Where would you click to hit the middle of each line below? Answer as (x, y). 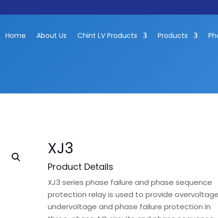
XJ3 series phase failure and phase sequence (130, 182)
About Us (51, 36)
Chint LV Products (107, 36)
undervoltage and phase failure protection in (129, 207)
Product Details (81, 167)
